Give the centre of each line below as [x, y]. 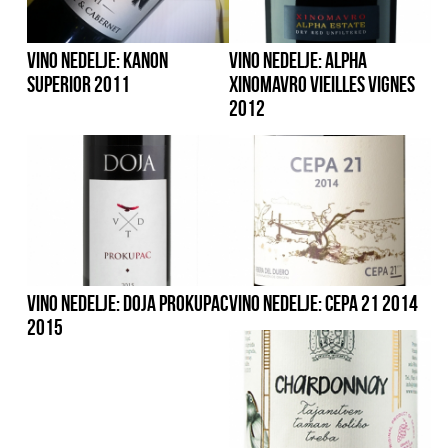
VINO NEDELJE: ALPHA [298, 60]
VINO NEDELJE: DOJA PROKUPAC [128, 303]
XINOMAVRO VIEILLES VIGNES [322, 84]
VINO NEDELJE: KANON [98, 60]
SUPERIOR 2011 [79, 84]
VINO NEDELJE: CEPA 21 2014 [324, 303]
